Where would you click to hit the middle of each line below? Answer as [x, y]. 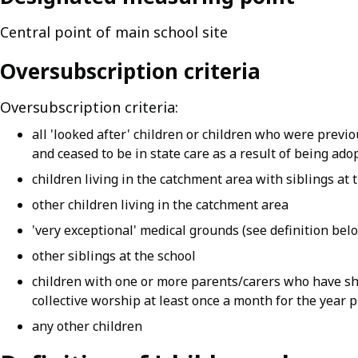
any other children [87, 326]
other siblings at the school [114, 256]
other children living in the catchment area [160, 205]
